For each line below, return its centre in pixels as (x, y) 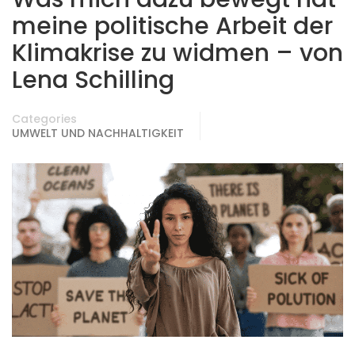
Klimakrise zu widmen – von (177, 53)
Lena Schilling (93, 80)
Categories (44, 119)
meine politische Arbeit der (172, 26)
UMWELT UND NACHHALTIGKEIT (98, 133)
